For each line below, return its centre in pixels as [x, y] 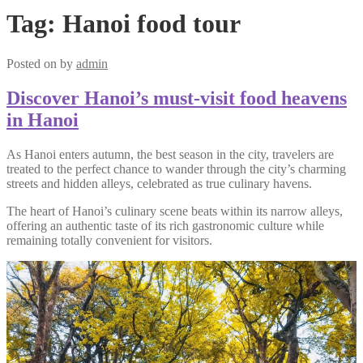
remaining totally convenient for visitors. [109, 240]
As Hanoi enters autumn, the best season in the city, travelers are [170, 154]
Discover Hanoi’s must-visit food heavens [177, 98]
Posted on [33, 63]
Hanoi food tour [152, 24]
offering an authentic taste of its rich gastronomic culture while [165, 225]
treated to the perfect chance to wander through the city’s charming [176, 169]
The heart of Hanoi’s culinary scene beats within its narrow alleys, [175, 211]
